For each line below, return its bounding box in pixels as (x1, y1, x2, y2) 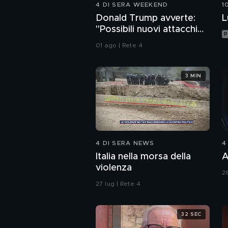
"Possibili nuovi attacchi (96, 25, 197, 35)
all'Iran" (96, 36, 127, 46)
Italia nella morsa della (96, 152, 191, 162)
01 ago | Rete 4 (96, 42, 142, 49)
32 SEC (181, 211, 202, 217)
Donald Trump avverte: (96, 14, 195, 23)
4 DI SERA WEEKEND (96, 2, 168, 8)
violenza (96, 163, 132, 173)
